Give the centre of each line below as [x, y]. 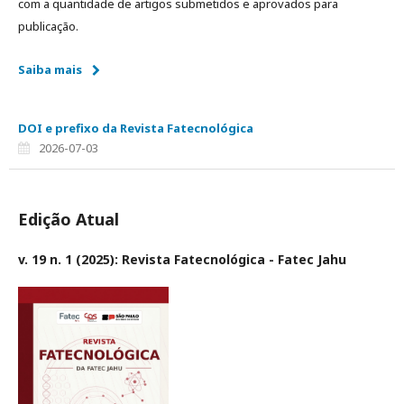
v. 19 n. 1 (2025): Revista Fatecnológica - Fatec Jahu [182, 259]
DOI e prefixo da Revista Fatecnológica [136, 128]
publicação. [48, 26]
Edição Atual [69, 219]
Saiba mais [50, 69]
